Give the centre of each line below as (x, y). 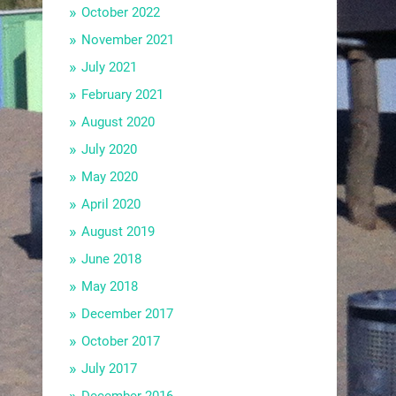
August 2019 (118, 232)
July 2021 (110, 68)
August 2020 (118, 122)
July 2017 (110, 369)
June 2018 (112, 259)
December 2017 (128, 314)
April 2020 (111, 205)
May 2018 (110, 287)
